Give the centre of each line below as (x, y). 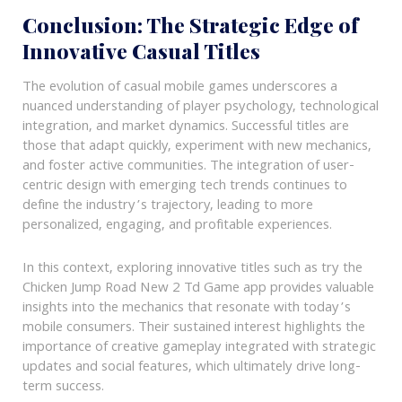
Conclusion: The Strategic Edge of (190, 25)
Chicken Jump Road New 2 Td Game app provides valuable (198, 289)
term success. (63, 388)
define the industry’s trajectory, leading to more (167, 207)
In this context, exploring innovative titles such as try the (192, 270)
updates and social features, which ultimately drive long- (191, 368)
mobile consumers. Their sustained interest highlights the (193, 329)
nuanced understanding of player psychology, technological (200, 108)
